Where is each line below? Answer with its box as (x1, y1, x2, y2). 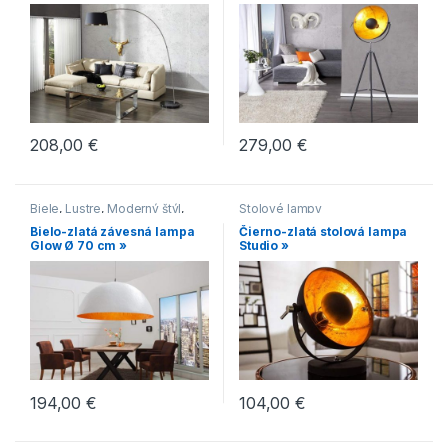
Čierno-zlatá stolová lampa (238, 224, 408, 240)
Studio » (238, 238, 289, 254)
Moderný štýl (106, 200, 182, 216)
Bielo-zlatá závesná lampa (29, 224, 195, 240)
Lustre (65, 200, 102, 216)
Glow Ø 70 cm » (29, 238, 128, 254)
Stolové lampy (238, 200, 323, 216)
